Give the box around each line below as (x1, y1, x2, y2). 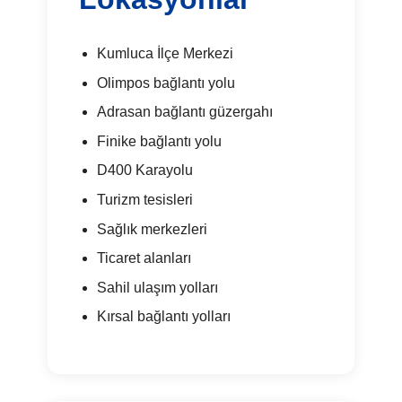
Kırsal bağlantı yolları (96, 309, 231, 325)
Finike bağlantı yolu (96, 133, 222, 149)
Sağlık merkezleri (96, 221, 207, 237)
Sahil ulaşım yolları (96, 279, 218, 295)
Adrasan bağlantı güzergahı (96, 104, 273, 120)
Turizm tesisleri (96, 191, 193, 207)
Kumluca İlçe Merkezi (96, 46, 233, 61)
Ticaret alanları (96, 250, 191, 267)
